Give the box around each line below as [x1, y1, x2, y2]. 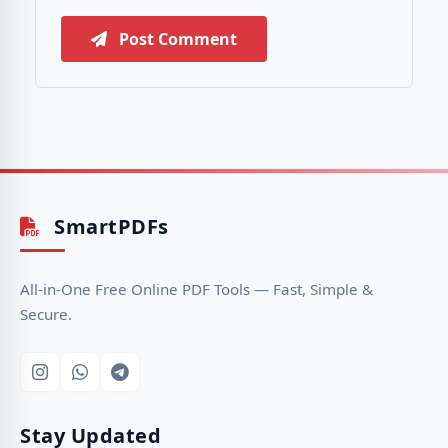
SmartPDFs [48, 213, 169, 240]
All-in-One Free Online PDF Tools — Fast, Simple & [20, 279, 373, 299]
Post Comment [115, 27, 237, 50]
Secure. [20, 304, 72, 324]
